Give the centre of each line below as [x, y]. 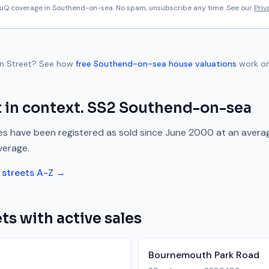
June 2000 [189, 132]
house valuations [201, 64]
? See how [53, 64]
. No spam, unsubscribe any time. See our [183, 8]
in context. [44, 108]
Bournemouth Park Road [204, 255]
